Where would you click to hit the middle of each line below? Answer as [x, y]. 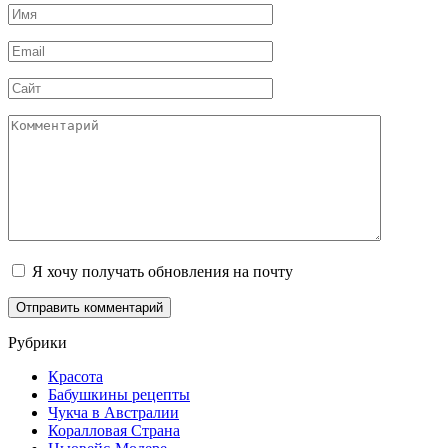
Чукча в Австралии [113, 412]
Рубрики [37, 342]
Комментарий [54, 122]
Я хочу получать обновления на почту [162, 271]
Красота [75, 376]
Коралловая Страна [114, 430]
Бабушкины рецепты [119, 394]
